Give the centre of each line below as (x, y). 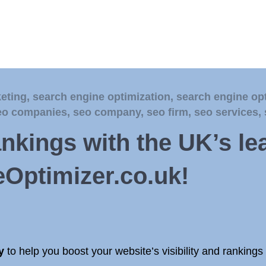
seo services (226, 112)
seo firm (167, 112)
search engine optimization (102, 97)
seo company (107, 112)
